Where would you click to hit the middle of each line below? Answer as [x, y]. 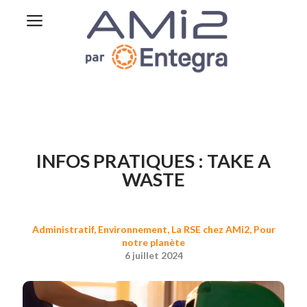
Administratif [63, 229]
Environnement [132, 229]
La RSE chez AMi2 [210, 229]
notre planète [153, 242]
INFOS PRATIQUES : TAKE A [153, 161]
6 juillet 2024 [153, 255]
